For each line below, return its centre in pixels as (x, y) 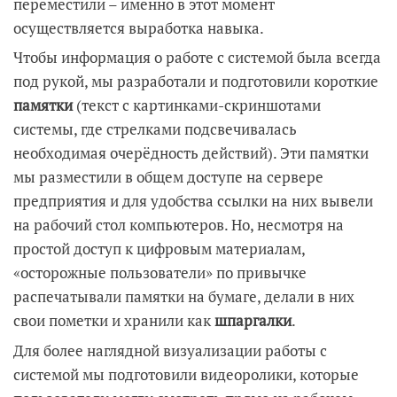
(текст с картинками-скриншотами (197, 105)
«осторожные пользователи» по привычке (160, 272)
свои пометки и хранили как (114, 320)
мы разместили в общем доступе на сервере (168, 177)
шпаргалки (253, 320)
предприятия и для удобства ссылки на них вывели (193, 201)
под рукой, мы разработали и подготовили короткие (196, 81)
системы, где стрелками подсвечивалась (155, 129)
